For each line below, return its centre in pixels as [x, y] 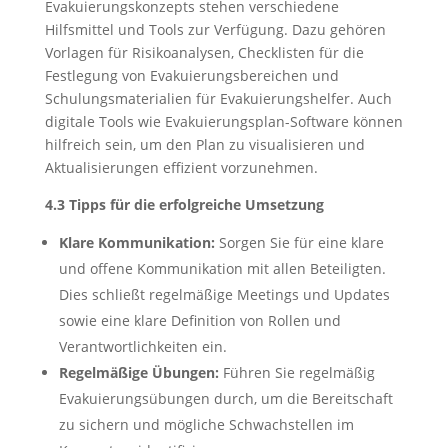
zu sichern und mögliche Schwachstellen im [206, 424]
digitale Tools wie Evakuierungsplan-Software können [223, 121]
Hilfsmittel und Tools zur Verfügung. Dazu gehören [215, 29]
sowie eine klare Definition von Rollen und [199, 320]
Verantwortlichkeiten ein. [142, 346]
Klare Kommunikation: [136, 242]
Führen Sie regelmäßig [296, 372]
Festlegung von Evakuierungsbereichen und [191, 75]
